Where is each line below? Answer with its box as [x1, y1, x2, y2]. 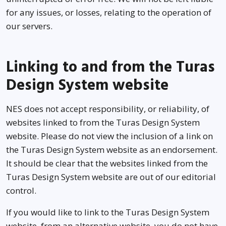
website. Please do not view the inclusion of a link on [6, 130, 213, 142]
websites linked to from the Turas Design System [6, 117, 200, 128]
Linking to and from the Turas [6, 56, 215, 78]
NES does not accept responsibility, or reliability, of [6, 103, 209, 115]
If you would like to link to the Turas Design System [6, 206, 209, 218]
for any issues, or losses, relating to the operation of [6, 7, 211, 18]
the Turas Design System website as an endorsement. [6, 144, 217, 155]
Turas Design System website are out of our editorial [6, 171, 216, 183]
